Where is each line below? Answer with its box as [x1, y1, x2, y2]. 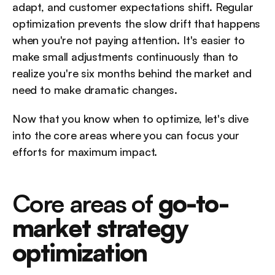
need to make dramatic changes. [12, 83, 177, 97]
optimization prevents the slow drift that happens [12, 17, 261, 31]
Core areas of [12, 188, 158, 219]
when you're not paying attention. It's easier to [12, 33, 245, 47]
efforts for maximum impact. [12, 145, 158, 159]
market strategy [12, 212, 188, 244]
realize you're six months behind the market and [12, 66, 252, 80]
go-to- [158, 188, 229, 219]
